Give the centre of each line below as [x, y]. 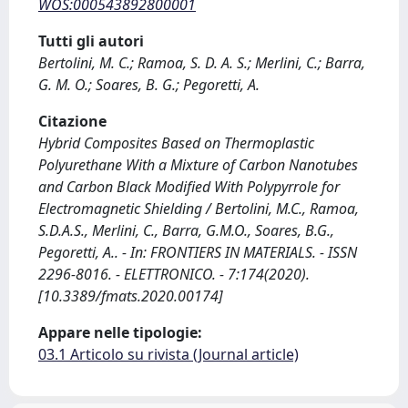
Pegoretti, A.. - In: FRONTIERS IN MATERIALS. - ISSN [198, 252]
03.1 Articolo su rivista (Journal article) [168, 354]
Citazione [72, 121]
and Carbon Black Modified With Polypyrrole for [189, 187]
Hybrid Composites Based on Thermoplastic [176, 143]
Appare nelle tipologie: [120, 332]
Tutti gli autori [91, 41]
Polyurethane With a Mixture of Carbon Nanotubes [198, 165]
